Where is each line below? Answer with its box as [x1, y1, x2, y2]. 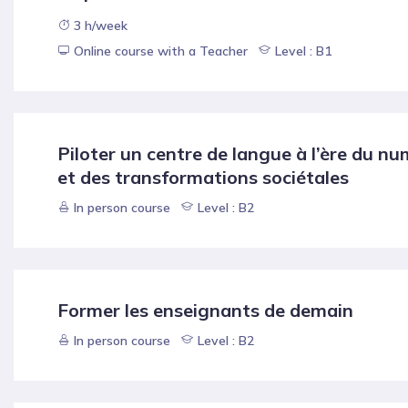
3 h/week [70, 17, 127, 35]
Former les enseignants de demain [57, 299, 353, 322]
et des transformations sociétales [57, 166, 349, 189]
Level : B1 [271, 43, 331, 60]
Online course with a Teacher [74, 43, 248, 60]
